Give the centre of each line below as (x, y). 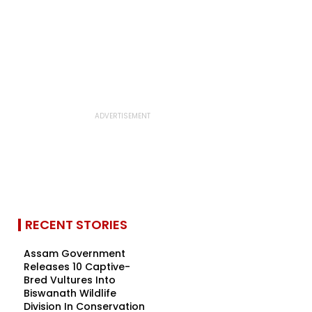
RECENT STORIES (76, 225)
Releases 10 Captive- (77, 267)
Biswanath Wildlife (70, 293)
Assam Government (75, 253)
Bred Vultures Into (70, 280)
